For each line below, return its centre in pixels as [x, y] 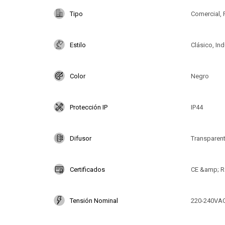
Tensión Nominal [94, 200]
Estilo [78, 45]
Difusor [81, 138]
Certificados [87, 169]
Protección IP [89, 107]
